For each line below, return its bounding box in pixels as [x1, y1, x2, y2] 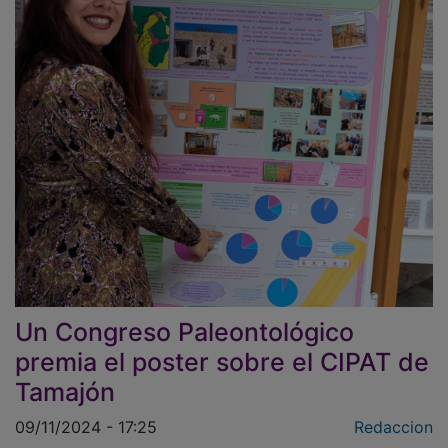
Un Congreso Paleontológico [15, 302, 354, 333]
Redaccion [354, 402, 433, 423]
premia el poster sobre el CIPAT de [15, 332, 429, 363]
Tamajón [15, 362, 115, 393]
